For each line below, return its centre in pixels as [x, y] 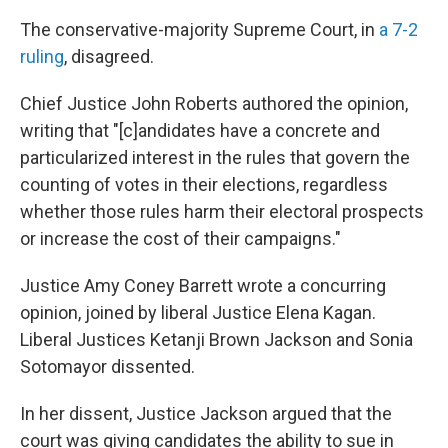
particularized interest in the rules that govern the [215, 157]
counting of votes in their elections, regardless [204, 184]
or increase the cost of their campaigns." [180, 238]
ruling [42, 56]
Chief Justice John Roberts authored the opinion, [214, 103]
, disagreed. [109, 56]
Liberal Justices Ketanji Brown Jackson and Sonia [216, 339]
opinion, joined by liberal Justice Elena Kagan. [198, 312]
